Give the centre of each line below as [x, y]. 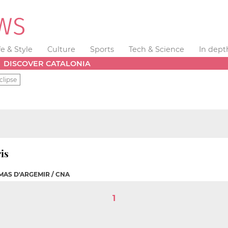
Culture [62, 49]
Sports [102, 49]
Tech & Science [156, 49]
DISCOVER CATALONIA [47, 63]
